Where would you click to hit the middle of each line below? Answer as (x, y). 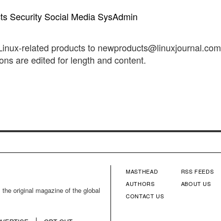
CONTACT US (145, 196)
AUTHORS (140, 183)
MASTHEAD (142, 171)
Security (26, 17)
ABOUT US (196, 183)
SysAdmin (118, 17)
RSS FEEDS (197, 171)
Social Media (70, 17)
